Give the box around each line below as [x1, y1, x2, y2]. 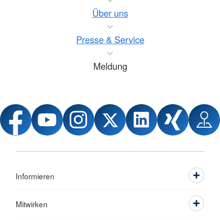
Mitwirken [16, 198, 48, 209]
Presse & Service [76, 33, 144, 46]
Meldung [93, 59, 127, 72]
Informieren [16, 170, 55, 181]
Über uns [92, 6, 128, 19]
